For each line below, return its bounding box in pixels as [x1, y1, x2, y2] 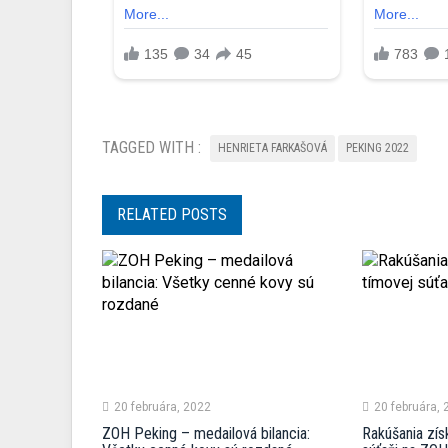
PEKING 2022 [346, 141, 409, 155]
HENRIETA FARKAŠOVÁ [218, 141, 327, 155]
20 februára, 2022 [114, 400, 211, 414]
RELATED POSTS [117, 205, 227, 224]
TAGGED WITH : [102, 137, 201, 157]
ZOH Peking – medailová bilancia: [102, 424, 310, 443]
